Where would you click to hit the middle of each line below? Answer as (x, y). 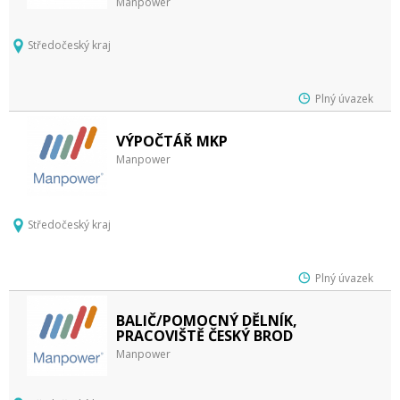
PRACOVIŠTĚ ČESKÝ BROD (204, 336)
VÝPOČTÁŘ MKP (172, 141)
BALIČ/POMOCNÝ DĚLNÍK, (207, 321)
